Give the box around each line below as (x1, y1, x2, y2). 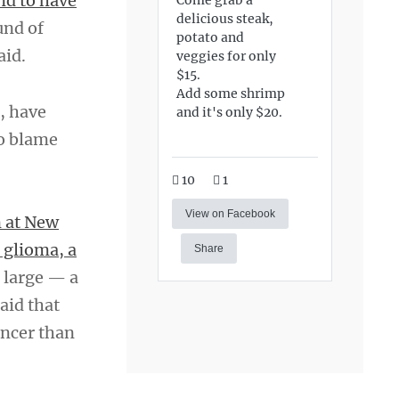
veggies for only (176, 47, 277, 64)
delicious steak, (176, 10, 274, 27)
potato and (176, 28, 245, 45)
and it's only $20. (176, 103, 283, 120)
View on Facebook (185, 208, 276, 220)
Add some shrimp (176, 85, 286, 102)
